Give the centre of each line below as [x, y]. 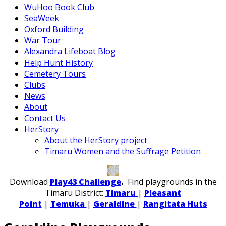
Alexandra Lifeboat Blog [70, 51]
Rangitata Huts [175, 204]
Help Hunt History [59, 63]
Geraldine [115, 204]
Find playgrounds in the [170, 181]
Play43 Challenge [85, 181]
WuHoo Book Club [59, 7]
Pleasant [163, 192]
